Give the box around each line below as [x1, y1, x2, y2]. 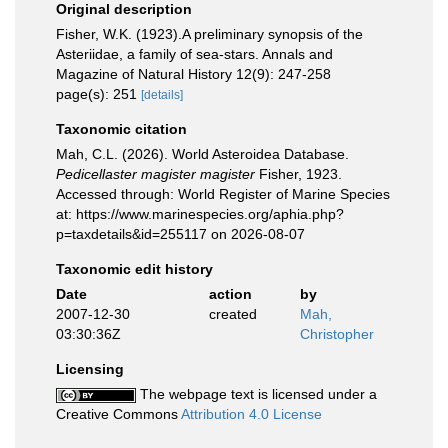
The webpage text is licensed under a [136, 386, 377, 402]
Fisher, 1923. [255, 166, 342, 182]
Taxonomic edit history [56, 261, 213, 277]
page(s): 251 [56, 86, 141, 102]
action [208, 286, 252, 302]
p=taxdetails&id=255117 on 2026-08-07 [56, 226, 305, 242]
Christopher [300, 326, 374, 342]
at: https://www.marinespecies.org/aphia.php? [56, 206, 344, 222]
